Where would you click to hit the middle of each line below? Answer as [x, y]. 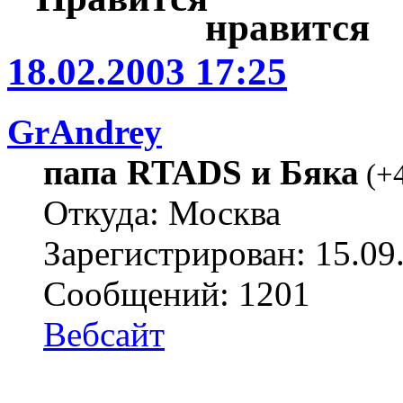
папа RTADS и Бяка [201, 172]
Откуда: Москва [162, 212]
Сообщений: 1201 [177, 293]
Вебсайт [104, 334]
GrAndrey [85, 131]
